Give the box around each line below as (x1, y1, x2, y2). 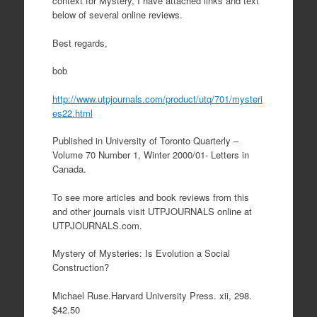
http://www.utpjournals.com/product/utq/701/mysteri (52, 91, 263, 105)
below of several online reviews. (52, 8, 183, 21)
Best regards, (52, 35, 108, 50)
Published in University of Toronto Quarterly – (52, 134, 238, 147)
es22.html (52, 105, 93, 120)
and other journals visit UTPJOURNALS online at (52, 204, 252, 218)
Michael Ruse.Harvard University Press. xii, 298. (52, 288, 252, 302)
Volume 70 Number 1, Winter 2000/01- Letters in (52, 148, 249, 161)
